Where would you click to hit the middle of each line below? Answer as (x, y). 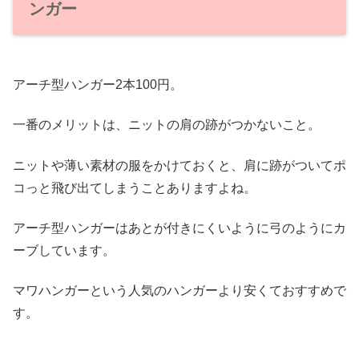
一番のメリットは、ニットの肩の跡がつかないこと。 (167, 125)
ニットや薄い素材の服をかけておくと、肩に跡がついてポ (179, 165)
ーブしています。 (64, 251)
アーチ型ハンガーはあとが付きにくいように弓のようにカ (179, 228)
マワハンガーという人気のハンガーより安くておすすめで (179, 291)
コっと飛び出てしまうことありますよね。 (135, 188)
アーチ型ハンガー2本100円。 (98, 84)
